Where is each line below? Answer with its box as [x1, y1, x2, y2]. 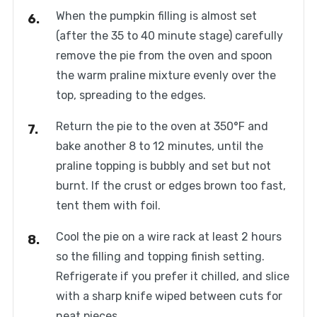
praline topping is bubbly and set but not [55, 159, 271, 173]
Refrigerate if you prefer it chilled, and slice [55, 270, 289, 284]
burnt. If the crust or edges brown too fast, [55, 179, 286, 193]
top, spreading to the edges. [55, 88, 206, 103]
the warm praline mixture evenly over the [55, 69, 276, 83]
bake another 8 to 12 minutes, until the [55, 139, 263, 154]
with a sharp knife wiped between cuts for [55, 289, 282, 304]
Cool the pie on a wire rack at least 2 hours [55, 230, 282, 244]
